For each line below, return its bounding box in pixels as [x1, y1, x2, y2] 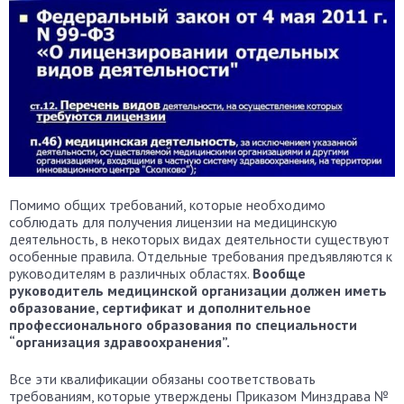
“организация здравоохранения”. [9, 333, 230, 352]
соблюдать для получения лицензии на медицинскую [9, 213, 337, 232]
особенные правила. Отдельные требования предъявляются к [9, 247, 392, 266]
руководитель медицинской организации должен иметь [9, 281, 387, 300]
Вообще [252, 264, 306, 283]
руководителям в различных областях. [9, 264, 252, 283]
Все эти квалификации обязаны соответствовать [9, 370, 316, 389]
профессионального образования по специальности [9, 316, 357, 335]
